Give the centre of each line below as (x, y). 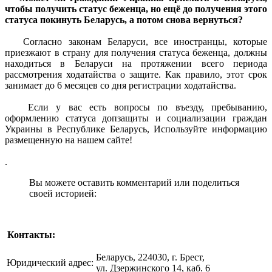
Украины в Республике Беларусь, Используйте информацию (136, 129)
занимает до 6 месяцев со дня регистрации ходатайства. (121, 85)
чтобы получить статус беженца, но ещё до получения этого (136, 8)
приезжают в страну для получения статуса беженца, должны (136, 52)
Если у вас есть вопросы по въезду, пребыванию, (136, 107)
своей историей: (63, 193)
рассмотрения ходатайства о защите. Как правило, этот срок (136, 74)
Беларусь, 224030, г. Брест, (150, 257)
